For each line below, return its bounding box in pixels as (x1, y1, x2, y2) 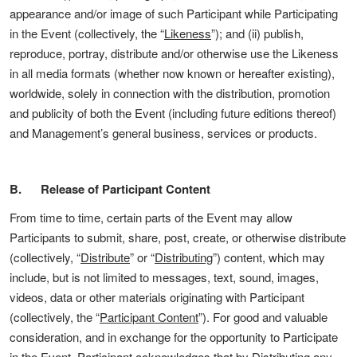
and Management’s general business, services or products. (10, 124, 317, 141)
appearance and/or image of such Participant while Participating (10, 5, 338, 22)
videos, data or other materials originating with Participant (10, 288, 304, 305)
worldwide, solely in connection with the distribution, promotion (10, 84, 330, 101)
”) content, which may (213, 249, 325, 265)
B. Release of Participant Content (10, 180, 210, 198)
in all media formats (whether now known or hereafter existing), (10, 65, 335, 81)
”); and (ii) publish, (211, 25, 304, 41)
